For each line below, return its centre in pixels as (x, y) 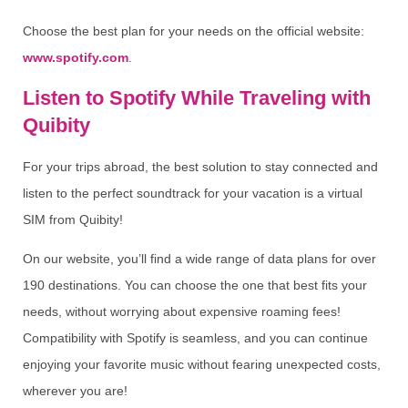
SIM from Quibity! (73, 219)
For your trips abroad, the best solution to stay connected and (200, 166)
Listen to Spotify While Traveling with (197, 97)
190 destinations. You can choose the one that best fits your (195, 286)
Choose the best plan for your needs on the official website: (194, 31)
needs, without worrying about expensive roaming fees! (182, 312)
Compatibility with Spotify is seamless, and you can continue (195, 338)
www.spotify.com (76, 58)
